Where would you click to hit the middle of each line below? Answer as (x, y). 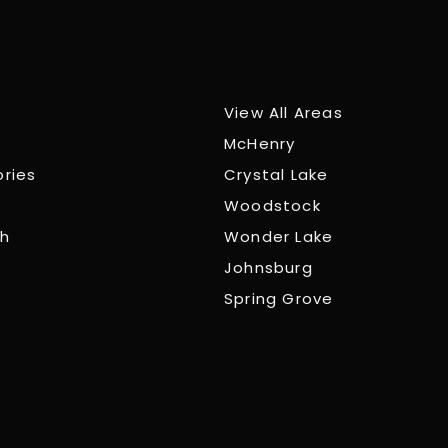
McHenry (259, 143)
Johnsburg (268, 267)
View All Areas (283, 112)
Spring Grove (278, 298)
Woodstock (272, 205)
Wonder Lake (278, 236)
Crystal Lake (276, 174)
